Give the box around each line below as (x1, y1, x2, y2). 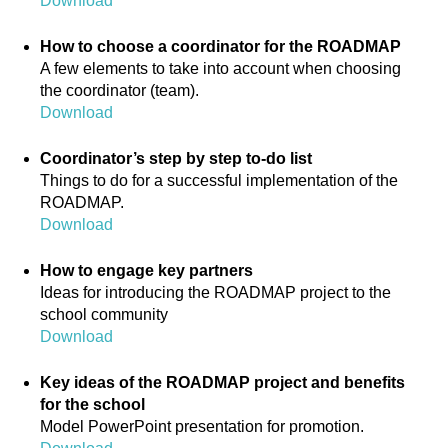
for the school (40, 396, 145, 413)
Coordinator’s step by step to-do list (40, 150, 312, 167)
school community (40, 306, 168, 323)
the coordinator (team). (40, 82, 199, 99)
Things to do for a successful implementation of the (40, 172, 398, 189)
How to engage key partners (40, 262, 253, 279)
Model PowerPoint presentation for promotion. (40, 418, 364, 435)
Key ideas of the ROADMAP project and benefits (40, 374, 405, 391)
